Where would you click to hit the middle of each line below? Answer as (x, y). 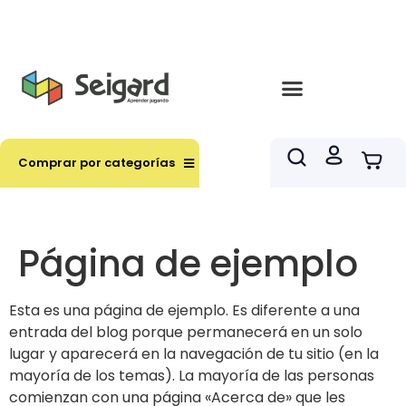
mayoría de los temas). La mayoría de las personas (192, 376)
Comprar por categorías (97, 163)
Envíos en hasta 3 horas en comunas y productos (203, 16)
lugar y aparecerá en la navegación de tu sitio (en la (194, 354)
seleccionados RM (203, 31)
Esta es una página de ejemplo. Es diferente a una (184, 310)
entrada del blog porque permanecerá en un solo (186, 332)
